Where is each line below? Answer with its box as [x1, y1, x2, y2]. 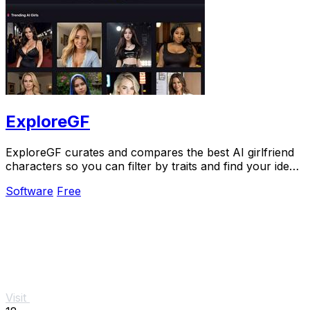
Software [6, 183, 53, 198]
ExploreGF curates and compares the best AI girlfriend [6, 145, 294, 159]
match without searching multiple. [6, 172, 182, 187]
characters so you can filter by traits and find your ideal [6, 158, 298, 173]
